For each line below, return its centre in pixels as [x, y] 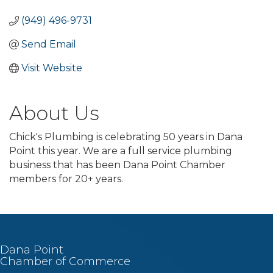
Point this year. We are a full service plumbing [121, 151]
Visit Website [52, 68]
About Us [54, 113]
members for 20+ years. [66, 179]
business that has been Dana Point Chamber [117, 165]
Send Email [49, 44]
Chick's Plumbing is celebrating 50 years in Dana [126, 137]
